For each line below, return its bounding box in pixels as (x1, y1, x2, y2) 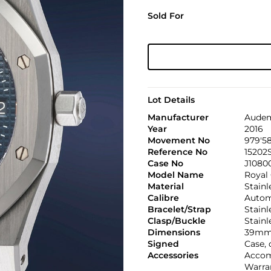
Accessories (147, 250, 198, 261)
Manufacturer (147, 112, 209, 123)
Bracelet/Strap (147, 204, 211, 215)
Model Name (147, 169, 204, 180)
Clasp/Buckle (147, 215, 206, 226)
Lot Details (147, 94, 195, 105)
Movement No (147, 135, 210, 146)
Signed (147, 238, 179, 249)
